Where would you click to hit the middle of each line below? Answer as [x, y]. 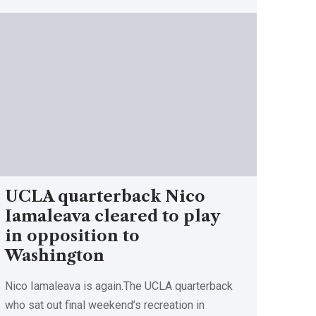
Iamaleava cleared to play [113, 216]
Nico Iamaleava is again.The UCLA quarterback [119, 286]
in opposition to [73, 236]
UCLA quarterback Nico [105, 196]
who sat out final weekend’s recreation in [105, 305]
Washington [55, 255]
